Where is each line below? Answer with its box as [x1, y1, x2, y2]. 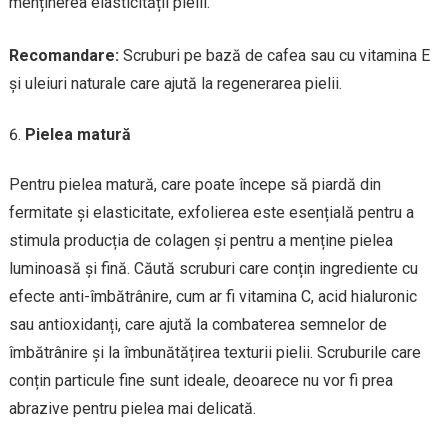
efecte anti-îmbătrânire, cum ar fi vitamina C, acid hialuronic [8, 286, 417, 306]
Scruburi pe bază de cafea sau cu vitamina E [118, 45, 430, 65]
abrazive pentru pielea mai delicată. [8, 398, 256, 418]
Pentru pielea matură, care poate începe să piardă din [8, 174, 381, 194]
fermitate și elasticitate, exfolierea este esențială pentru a [8, 202, 414, 222]
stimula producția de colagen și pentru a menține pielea [8, 230, 393, 250]
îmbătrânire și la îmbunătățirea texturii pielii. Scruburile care [8, 342, 421, 362]
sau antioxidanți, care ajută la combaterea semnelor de [8, 314, 387, 334]
